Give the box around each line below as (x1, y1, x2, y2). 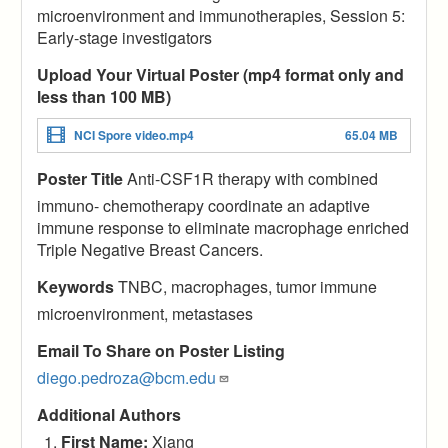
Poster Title (37, 166, 123, 190)
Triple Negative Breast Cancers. (37, 237, 263, 261)
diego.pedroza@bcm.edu (37, 365, 216, 389)
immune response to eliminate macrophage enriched (37, 215, 409, 239)
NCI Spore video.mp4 (74, 125, 194, 144)
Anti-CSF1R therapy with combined (123, 166, 378, 190)
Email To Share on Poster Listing (37, 338, 285, 362)
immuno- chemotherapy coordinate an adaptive (37, 193, 370, 217)
